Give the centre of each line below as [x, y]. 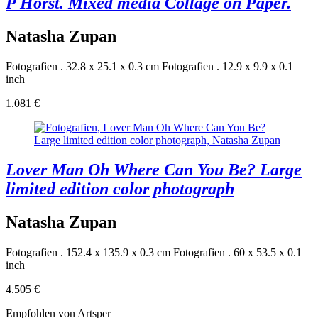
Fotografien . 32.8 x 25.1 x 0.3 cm [82, 66]
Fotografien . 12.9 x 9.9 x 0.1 [227, 66]
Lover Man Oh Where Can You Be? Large [154, 170]
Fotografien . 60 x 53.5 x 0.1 [237, 253]
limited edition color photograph [120, 189]
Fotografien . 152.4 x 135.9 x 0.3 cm [88, 253]
